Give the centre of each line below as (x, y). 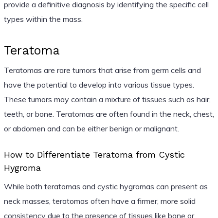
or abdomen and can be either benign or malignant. (91, 128)
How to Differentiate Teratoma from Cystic (94, 154)
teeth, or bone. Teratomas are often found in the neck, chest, (109, 114)
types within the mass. (43, 19)
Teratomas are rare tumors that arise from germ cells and (102, 70)
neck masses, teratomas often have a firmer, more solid (100, 201)
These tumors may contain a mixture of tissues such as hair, (107, 99)
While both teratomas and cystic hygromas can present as (106, 186)
